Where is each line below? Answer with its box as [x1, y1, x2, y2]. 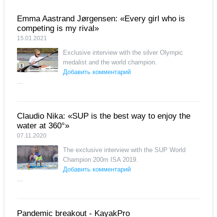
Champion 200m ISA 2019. [63, 155, 138, 163]
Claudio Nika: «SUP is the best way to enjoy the [17, 111, 190, 121]
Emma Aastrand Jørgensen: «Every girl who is [17, 14, 185, 23]
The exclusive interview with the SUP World [63, 146, 186, 154]
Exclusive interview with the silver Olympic [63, 48, 183, 56]
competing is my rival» [17, 23, 99, 33]
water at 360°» [17, 121, 69, 130]
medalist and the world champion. [63, 58, 157, 66]
